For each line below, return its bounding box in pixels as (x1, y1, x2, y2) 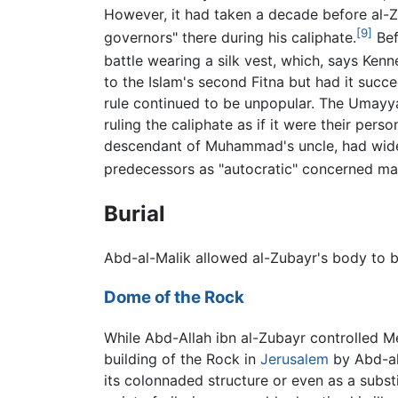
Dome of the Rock (104, 287, 244, 308)
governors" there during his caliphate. (104, 28, 356, 46)
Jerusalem (260, 349, 329, 368)
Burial (104, 200, 165, 227)
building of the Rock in (104, 349, 260, 368)
